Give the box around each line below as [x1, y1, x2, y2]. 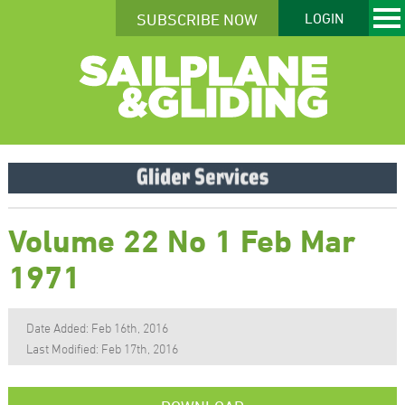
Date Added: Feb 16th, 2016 [25, 319, 168, 335]
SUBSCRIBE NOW [137, 10, 258, 28]
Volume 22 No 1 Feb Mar [7, 221, 355, 259]
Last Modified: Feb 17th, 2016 [25, 340, 178, 356]
